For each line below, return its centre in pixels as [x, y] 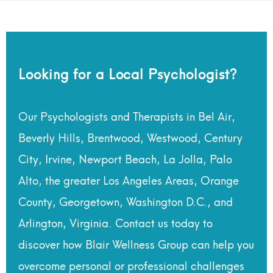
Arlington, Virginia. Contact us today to [115, 222]
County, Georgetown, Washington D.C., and [126, 201]
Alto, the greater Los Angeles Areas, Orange [129, 180]
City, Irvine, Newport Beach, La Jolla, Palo [125, 158]
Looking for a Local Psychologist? [128, 73]
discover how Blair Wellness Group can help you [136, 244]
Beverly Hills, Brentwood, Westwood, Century [130, 137]
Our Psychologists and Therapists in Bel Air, [127, 116]
